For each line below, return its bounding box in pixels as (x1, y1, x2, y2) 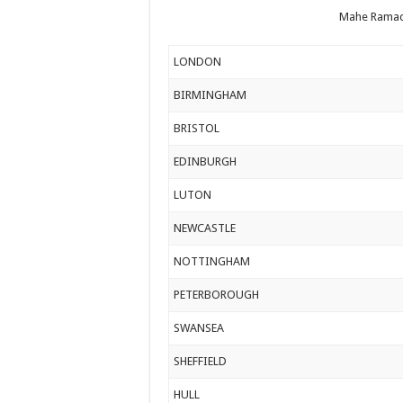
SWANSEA (174, 320, 225, 335)
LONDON (174, 54, 222, 68)
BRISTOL (174, 121, 220, 135)
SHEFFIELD (174, 354, 228, 368)
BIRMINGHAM (174, 87, 247, 102)
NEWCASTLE (174, 220, 237, 235)
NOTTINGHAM (174, 254, 251, 268)
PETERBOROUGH (174, 287, 260, 301)
